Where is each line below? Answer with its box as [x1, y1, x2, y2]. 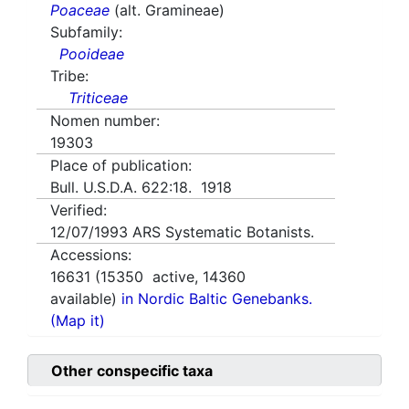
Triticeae [68, 89, 128, 108]
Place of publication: [50, 156, 192, 175]
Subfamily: [50, 23, 122, 42]
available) [50, 289, 121, 309]
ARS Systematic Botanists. [132, 223, 314, 242]
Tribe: [50, 67, 89, 86]
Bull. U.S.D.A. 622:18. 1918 [50, 178, 232, 197]
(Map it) [50, 311, 105, 330]
